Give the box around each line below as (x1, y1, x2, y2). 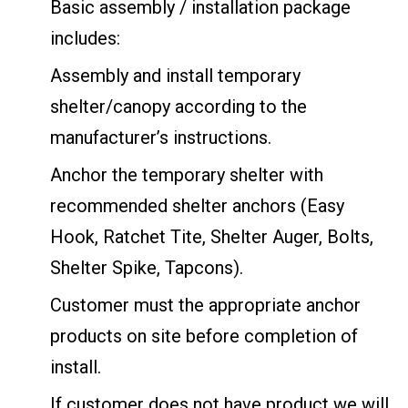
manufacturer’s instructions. (50, 127, 271, 149)
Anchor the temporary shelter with (50, 164, 323, 187)
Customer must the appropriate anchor (50, 294, 361, 317)
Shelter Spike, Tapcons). (50, 257, 243, 280)
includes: (50, 27, 120, 50)
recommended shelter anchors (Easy (50, 195, 344, 218)
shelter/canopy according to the (50, 96, 307, 118)
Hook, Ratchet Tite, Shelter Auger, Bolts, (50, 226, 373, 249)
